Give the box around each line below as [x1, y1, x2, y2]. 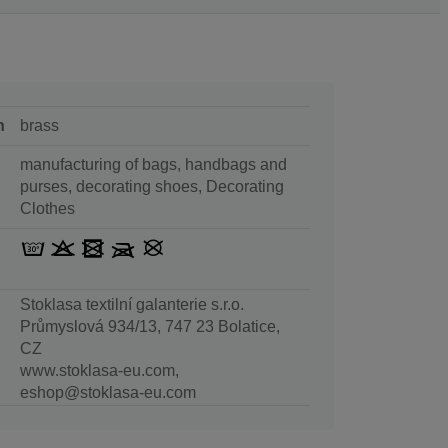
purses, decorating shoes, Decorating [19, 177, 284, 195]
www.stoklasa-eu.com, [19, 361, 179, 379]
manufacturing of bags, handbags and [19, 155, 287, 173]
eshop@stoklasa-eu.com [19, 383, 196, 401]
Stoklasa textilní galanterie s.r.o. [19, 295, 244, 313]
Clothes [19, 199, 75, 217]
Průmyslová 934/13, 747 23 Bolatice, [19, 317, 280, 335]
